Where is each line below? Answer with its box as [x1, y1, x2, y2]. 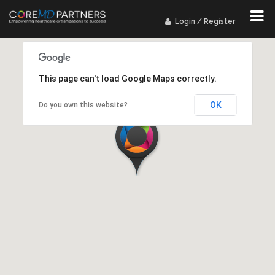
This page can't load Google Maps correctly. [38, 74, 217, 83]
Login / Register [172, 17, 235, 26]
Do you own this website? [38, 101, 128, 109]
